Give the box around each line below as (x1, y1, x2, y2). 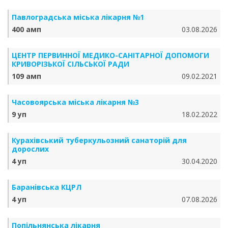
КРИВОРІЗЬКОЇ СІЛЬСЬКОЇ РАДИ (12, 59, 129, 69)
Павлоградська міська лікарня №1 (12, 12, 144, 22)
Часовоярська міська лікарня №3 (12, 97, 139, 107)
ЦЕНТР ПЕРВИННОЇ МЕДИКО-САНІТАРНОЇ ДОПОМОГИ (12, 50, 209, 60)
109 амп (12, 71, 41, 81)
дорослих (12, 144, 49, 154)
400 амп (12, 24, 41, 34)
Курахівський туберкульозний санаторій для (12, 135, 187, 145)
